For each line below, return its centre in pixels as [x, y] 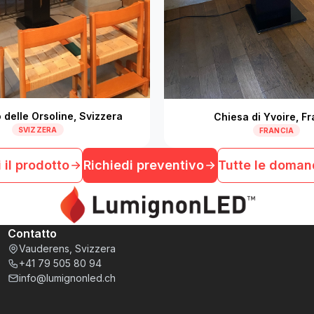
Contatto [32, 233]
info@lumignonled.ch [67, 278]
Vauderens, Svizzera [67, 248]
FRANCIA [277, 130]
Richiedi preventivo [144, 165]
